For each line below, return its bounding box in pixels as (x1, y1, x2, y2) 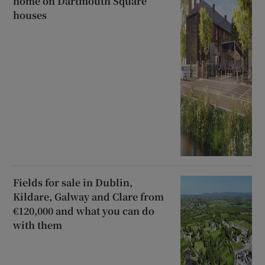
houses (13, 8, 47, 22)
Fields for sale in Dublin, (13, 176, 133, 190)
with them (13, 218, 63, 232)
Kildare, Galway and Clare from (13, 190, 164, 204)
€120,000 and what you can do (13, 204, 155, 218)
